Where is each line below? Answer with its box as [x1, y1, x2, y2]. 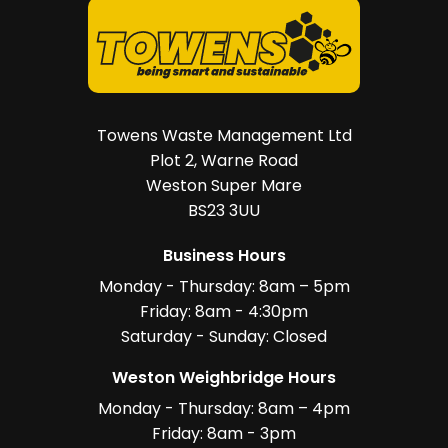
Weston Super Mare [146, 174, 302, 198]
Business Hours [162, 244, 286, 268]
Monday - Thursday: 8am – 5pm [98, 275, 350, 299]
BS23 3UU [188, 199, 260, 223]
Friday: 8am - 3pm [152, 422, 296, 446]
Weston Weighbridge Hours [112, 366, 336, 390]
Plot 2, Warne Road [150, 149, 298, 173]
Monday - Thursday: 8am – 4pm [98, 397, 350, 421]
